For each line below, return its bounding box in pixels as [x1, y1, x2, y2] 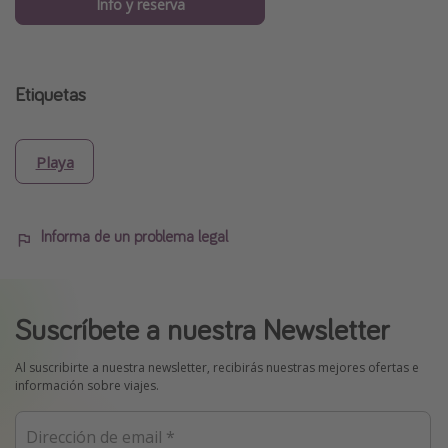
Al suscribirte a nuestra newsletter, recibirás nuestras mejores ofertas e [15, 359, 419, 377]
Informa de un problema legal [41, 226, 228, 247]
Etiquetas [15, 81, 86, 107]
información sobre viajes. [15, 377, 159, 395]
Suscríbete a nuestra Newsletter [15, 310, 389, 349]
